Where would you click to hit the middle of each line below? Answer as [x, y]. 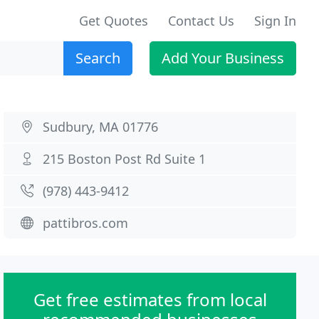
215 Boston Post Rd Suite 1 [125, 159]
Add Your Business [223, 58]
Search [98, 58]
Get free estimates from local [150, 299]
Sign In [275, 21]
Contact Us [201, 21]
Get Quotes [114, 21]
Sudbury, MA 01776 [101, 127]
